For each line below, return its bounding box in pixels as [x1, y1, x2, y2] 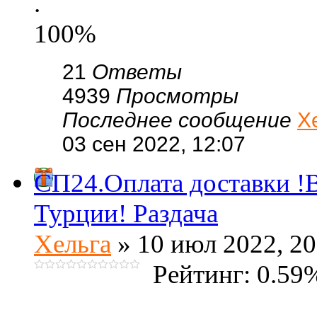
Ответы [92, 60, 182, 83]
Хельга [34, 229, 111, 258]
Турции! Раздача [34, 199, 218, 228]
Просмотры [116, 84, 238, 108]
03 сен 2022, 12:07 [62, 132, 246, 156]
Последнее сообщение [62, 108, 297, 132]
